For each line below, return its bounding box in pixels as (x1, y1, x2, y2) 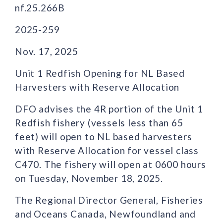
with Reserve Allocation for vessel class (15, 144, 199, 156)
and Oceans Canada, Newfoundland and (15, 208, 196, 220)
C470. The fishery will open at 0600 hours (15, 158, 206, 170)
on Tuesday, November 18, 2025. (15, 172, 163, 184)
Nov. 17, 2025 (15, 45, 78, 57)
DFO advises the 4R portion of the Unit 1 (15, 103, 203, 114)
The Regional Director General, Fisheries (15, 194, 203, 206)
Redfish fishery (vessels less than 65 (15, 116, 183, 128)
